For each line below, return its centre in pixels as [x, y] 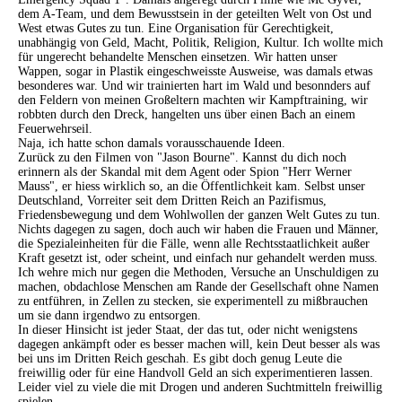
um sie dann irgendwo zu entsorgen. [109, 315]
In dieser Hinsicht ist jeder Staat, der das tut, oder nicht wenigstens [188, 330]
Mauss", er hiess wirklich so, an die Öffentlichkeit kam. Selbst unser [192, 186]
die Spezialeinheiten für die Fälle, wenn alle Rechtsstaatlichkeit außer [194, 244]
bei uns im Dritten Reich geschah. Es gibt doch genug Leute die [180, 358]
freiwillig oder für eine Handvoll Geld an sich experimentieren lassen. [196, 373]
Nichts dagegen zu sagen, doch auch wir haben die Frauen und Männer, [198, 229]
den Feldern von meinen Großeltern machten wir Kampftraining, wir [193, 100]
